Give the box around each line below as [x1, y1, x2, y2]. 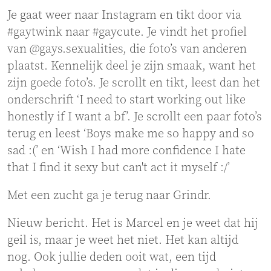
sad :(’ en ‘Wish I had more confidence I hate [7, 143, 246, 159]
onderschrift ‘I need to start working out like [7, 93, 246, 108]
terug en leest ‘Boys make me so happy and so [7, 126, 254, 142]
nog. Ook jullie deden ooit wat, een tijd [7, 250, 216, 266]
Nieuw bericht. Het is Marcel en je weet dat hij [7, 216, 258, 232]
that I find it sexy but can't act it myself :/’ [7, 160, 230, 176]
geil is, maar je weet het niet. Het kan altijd [7, 233, 238, 249]
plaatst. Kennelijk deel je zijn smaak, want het [7, 59, 256, 74]
